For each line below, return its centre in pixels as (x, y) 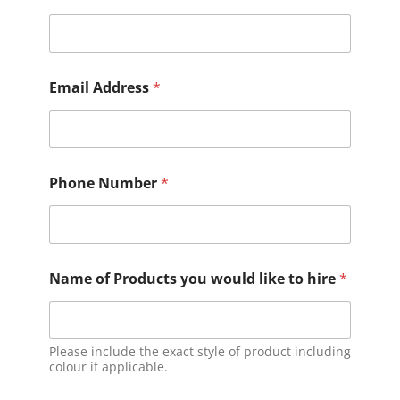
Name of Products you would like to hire (194, 278)
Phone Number (104, 183)
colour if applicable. (108, 366)
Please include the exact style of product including (200, 351)
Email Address (100, 87)
